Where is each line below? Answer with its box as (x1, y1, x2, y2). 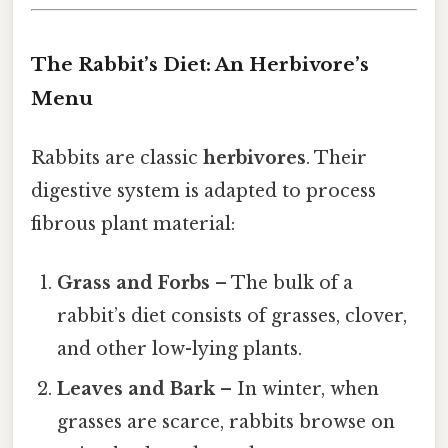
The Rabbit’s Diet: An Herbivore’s (31, 52, 369, 76)
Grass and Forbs (57, 272, 211, 295)
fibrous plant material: (31, 212, 235, 235)
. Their (306, 146, 367, 169)
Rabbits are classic (31, 146, 203, 169)
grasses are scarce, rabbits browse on (57, 411, 396, 434)
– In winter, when (215, 378, 380, 401)
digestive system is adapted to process (31, 179, 376, 202)
